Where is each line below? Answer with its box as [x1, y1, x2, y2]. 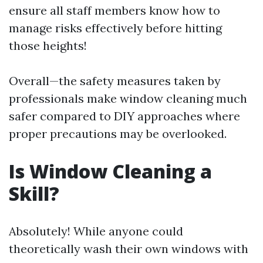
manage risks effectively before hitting [9, 21, 222, 35]
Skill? [9, 181, 59, 206]
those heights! [9, 38, 87, 53]
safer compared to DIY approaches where [9, 109, 240, 123]
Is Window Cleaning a [9, 159, 212, 184]
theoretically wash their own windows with [9, 241, 248, 256]
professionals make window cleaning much [9, 91, 247, 106]
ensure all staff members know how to [9, 3, 220, 18]
